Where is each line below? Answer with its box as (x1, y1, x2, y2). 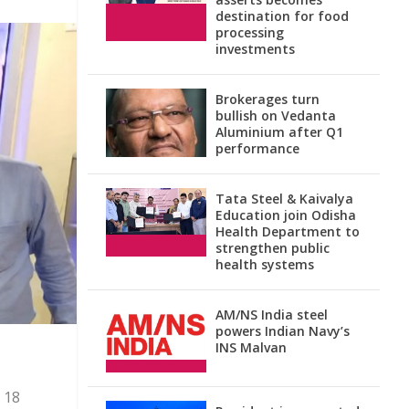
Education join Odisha (215, 206, 356, 224)
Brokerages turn (215, 90, 320, 108)
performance (215, 140, 299, 157)
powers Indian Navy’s (215, 322, 350, 340)
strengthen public (215, 239, 330, 257)
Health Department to (215, 223, 360, 240)
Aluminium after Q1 (215, 123, 343, 141)
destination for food (215, 7, 349, 25)
